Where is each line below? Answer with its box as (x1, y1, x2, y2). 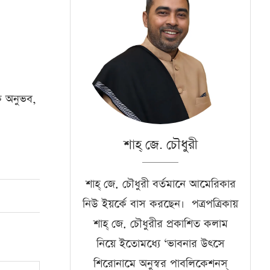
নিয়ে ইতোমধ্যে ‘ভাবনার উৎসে (96, 236, 225, 251)
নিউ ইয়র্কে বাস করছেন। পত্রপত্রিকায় (83, 196, 238, 212)
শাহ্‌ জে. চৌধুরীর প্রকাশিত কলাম (93, 216, 228, 231)
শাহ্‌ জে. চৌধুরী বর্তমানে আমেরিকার (85, 176, 236, 192)
